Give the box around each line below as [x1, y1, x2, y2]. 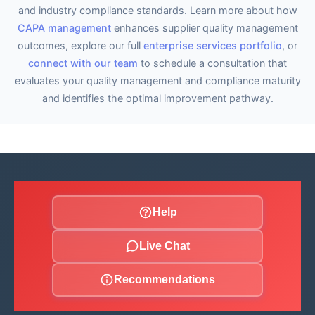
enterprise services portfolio [143, 39, 282, 51]
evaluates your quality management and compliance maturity [14, 75, 301, 86]
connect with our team [28, 57, 138, 69]
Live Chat [139, 240, 190, 252]
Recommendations [114, 274, 215, 285]
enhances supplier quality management [110, 22, 298, 34]
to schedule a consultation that [138, 57, 287, 69]
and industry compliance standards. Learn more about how [18, 4, 297, 16]
